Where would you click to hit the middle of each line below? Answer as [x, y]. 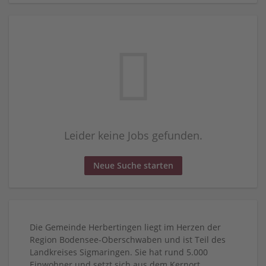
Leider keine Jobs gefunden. [133, 135]
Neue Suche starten [133, 166]
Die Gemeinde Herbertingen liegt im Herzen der [125, 227]
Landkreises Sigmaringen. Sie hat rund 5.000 [119, 252]
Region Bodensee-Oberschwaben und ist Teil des [128, 239]
